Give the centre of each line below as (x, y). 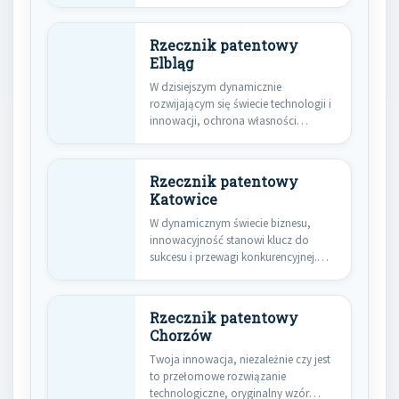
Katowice (183, 199)
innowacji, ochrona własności (223, 120)
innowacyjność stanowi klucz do (229, 240)
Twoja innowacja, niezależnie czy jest (240, 359)
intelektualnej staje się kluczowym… (237, 137)
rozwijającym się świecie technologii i (240, 103)
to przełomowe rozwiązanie (218, 376)
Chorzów (181, 335)
